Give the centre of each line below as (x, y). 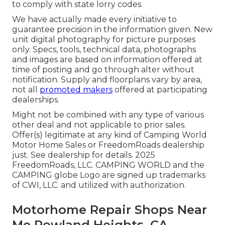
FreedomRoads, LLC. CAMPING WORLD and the (108, 165)
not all (26, 90)
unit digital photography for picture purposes (104, 40)
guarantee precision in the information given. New (112, 30)
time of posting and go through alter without (103, 70)
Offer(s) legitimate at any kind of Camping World (109, 135)
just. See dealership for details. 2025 (84, 155)
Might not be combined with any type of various (108, 115)
